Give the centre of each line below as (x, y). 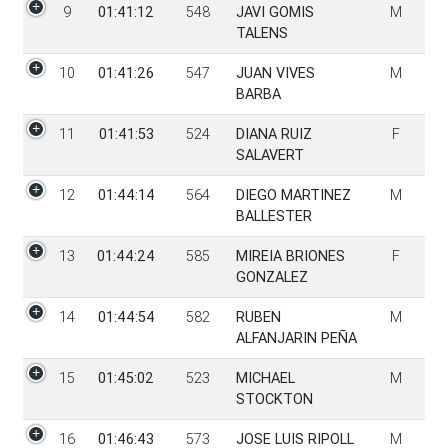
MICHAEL (265, 378)
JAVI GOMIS (274, 12)
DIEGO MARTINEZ (293, 195)
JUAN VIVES (275, 73)
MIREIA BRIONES (290, 256)
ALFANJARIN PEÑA (296, 338)
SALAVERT (269, 155)
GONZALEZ (271, 277)
